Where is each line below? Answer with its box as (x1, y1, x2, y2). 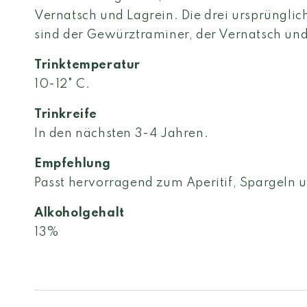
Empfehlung (34, 158, 111, 170)
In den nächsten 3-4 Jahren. (34, 127, 209, 140)
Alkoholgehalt (34, 207, 125, 219)
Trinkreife (34, 108, 97, 121)
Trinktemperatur (34, 59, 140, 71)
